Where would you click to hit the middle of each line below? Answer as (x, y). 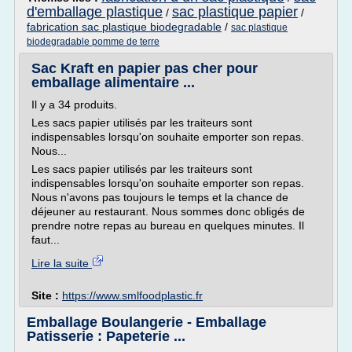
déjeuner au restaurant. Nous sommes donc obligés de (168, 211)
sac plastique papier (235, 12)
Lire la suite (62, 263)
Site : (47, 295)
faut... (46, 240)
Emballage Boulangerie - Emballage (147, 322)
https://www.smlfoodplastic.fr (132, 295)
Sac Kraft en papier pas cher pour (145, 68)
